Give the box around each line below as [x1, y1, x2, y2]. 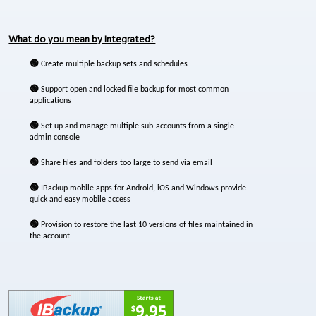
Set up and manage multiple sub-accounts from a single [39, 122, 235, 130]
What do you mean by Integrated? [8, 32, 156, 48]
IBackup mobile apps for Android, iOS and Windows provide [39, 184, 247, 193]
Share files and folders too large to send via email [39, 159, 213, 167]
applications [30, 97, 72, 105]
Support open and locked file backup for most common [39, 85, 229, 94]
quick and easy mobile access [30, 195, 131, 204]
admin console [30, 133, 80, 142]
